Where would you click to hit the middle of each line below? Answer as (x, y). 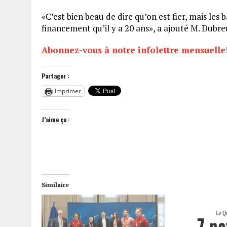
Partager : (55, 76)
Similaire (55, 185)
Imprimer (68, 91)
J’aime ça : (56, 120)
